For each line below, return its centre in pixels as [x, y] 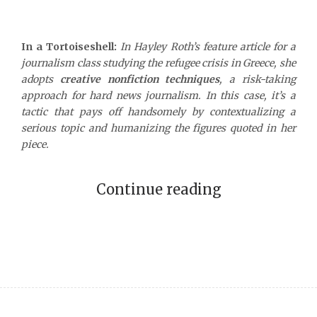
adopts [41, 79]
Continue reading [158, 189]
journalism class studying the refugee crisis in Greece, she [158, 63]
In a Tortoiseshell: [69, 46]
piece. [35, 144]
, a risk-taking [258, 79]
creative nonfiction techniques [140, 79]
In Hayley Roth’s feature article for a [208, 46]
